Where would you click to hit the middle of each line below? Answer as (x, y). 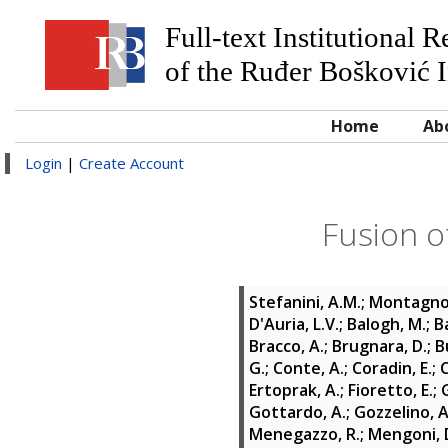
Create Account (131, 163)
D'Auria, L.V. (294, 324)
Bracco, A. (286, 346)
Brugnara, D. (379, 346)
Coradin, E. (392, 368)
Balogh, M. (386, 324)
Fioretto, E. (390, 390)
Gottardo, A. (297, 412)
